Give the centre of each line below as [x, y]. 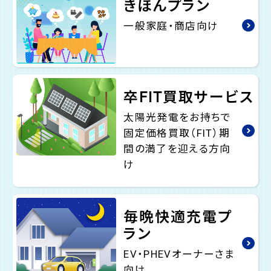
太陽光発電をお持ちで [178, 118]
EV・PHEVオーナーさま [179, 254]
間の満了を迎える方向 [177, 149]
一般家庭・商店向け [171, 26]
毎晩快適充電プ [178, 217]
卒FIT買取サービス [189, 98]
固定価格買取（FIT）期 [177, 133]
